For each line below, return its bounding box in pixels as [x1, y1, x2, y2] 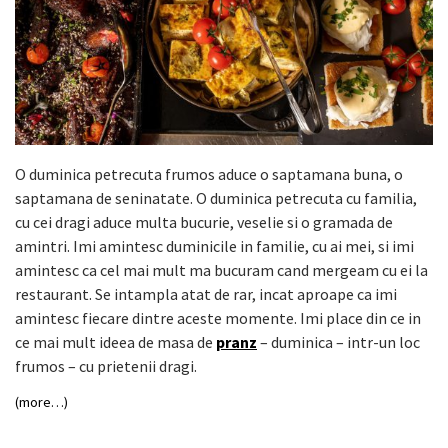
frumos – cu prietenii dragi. [15, 355, 197, 376]
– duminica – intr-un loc [257, 331, 420, 352]
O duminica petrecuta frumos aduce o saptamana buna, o [15, 163, 403, 184]
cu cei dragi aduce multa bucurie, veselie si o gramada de [15, 211, 393, 232]
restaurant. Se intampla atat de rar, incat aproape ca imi [15, 283, 397, 304]
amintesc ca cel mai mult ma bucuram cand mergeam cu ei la [15, 259, 428, 280]
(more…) [15, 392, 68, 411]
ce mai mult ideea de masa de [15, 331, 216, 352]
